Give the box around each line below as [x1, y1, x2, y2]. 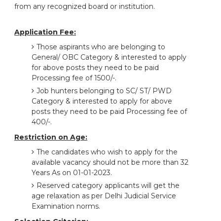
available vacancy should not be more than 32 [31, 158, 188, 167]
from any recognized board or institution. [14, 2, 155, 11]
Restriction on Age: [14, 133, 87, 142]
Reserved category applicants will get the [36, 181, 180, 190]
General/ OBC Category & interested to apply [31, 53, 186, 62]
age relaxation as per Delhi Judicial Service [31, 191, 176, 200]
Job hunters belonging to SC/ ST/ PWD [36, 86, 172, 95]
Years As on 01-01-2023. [31, 168, 112, 177]
